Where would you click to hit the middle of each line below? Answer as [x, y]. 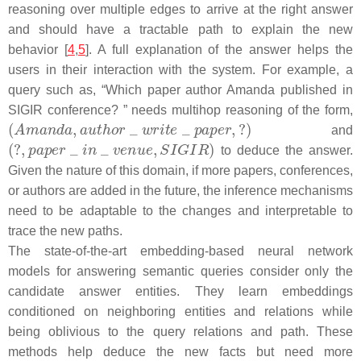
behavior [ [38, 50]
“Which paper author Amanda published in [227, 90]
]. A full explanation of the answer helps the [219, 50]
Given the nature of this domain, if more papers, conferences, [180, 170]
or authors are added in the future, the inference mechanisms [180, 191]
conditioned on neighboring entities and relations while [180, 311]
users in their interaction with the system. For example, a [180, 70]
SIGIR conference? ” [68, 110]
